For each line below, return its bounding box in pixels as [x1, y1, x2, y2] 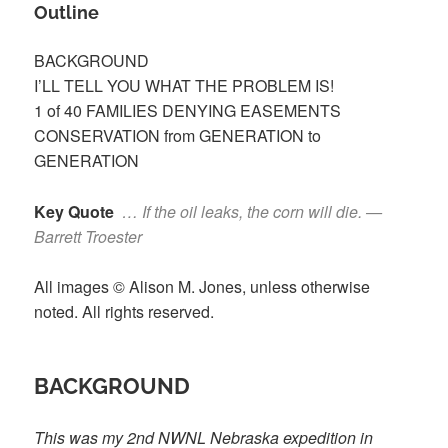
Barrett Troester [34, 224, 147, 248]
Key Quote [34, 199, 123, 223]
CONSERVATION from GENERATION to [34, 124, 322, 148]
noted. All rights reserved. [34, 300, 215, 324]
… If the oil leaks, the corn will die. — [122, 199, 383, 223]
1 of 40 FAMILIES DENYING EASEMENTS [34, 99, 342, 123]
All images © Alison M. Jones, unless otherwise [34, 275, 371, 299]
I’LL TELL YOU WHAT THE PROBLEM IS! [34, 74, 335, 98]
